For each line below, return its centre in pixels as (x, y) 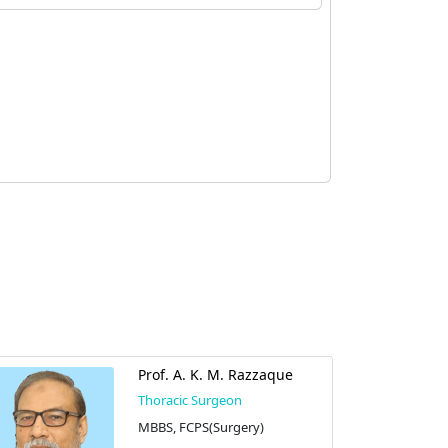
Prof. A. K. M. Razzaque (215, 374)
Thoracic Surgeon (189, 399)
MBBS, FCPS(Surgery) (200, 426)
